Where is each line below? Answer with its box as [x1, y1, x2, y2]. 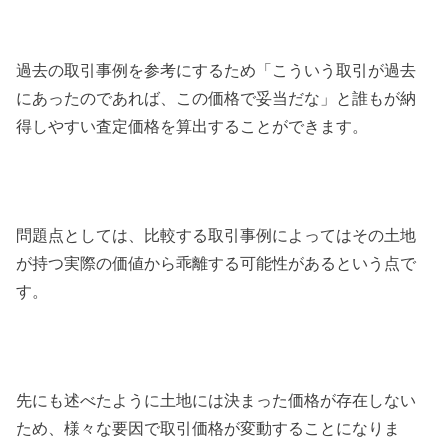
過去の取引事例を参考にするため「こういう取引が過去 [16, 61, 417, 80]
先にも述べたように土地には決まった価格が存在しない [16, 390, 417, 409]
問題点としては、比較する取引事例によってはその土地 [16, 226, 417, 245]
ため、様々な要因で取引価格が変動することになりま [16, 418, 401, 437]
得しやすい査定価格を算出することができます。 [16, 117, 369, 136]
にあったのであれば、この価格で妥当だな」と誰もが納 [16, 89, 417, 108]
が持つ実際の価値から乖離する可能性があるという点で [16, 254, 417, 273]
